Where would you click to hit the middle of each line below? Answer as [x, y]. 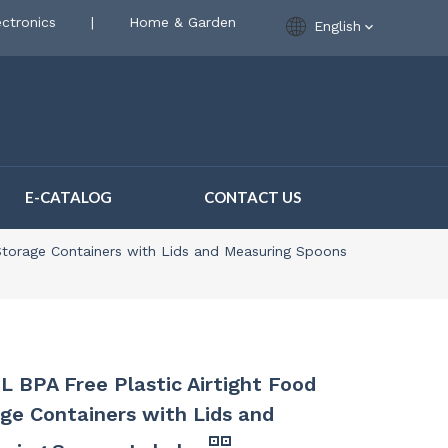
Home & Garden [182, 22]
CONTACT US [252, 197]
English [337, 26]
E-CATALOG [68, 197]
